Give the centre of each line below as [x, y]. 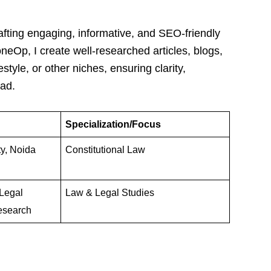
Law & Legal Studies [109, 192]
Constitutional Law [105, 149]
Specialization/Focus [113, 124]
